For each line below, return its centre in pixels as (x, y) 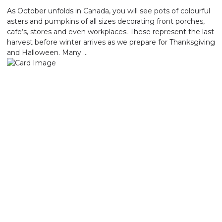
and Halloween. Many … (47, 52)
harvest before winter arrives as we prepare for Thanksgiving (111, 42)
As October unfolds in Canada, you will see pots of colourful (109, 11)
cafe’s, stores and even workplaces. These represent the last (111, 31)
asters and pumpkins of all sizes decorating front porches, (106, 21)
